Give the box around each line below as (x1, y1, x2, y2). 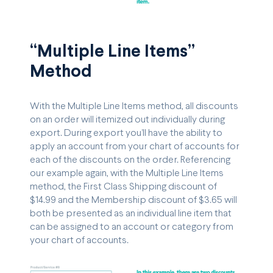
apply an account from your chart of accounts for (30, 141, 239, 151)
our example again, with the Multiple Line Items (30, 168, 224, 178)
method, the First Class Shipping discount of (30, 182, 217, 191)
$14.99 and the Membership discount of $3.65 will (30, 195, 237, 205)
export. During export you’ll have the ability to (30, 128, 222, 138)
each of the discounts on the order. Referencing (30, 155, 230, 165)
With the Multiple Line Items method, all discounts (30, 101, 238, 111)
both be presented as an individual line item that (30, 208, 232, 218)
